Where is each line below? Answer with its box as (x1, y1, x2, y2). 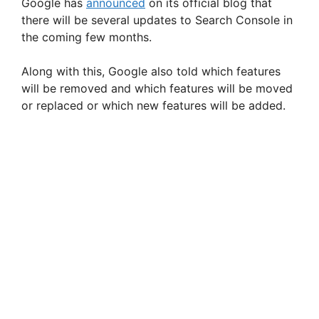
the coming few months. (21, 30, 152, 45)
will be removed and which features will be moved (21, 81, 293, 96)
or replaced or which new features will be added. (21, 98, 286, 113)
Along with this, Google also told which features (21, 64, 281, 79)
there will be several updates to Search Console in (21, 13, 293, 28)
